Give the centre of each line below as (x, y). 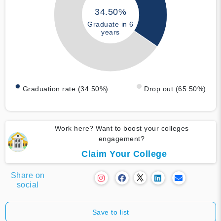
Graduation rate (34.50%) (65, 89)
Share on (28, 175)
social (28, 184)
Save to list (110, 212)
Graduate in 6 (110, 24)
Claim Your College (124, 154)
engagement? (122, 138)
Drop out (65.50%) (175, 89)
